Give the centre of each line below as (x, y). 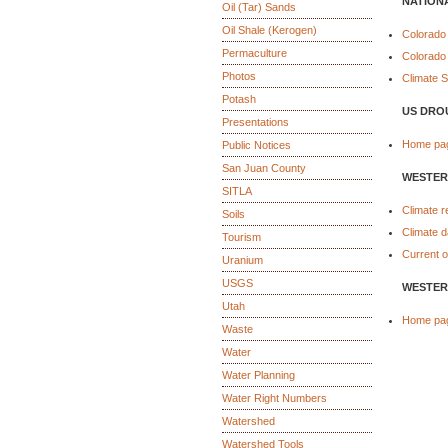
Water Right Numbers (274, 398)
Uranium (242, 260)
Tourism (241, 237)
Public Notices (256, 145)
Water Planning (258, 375)
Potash (239, 99)
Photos (239, 76)
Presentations (255, 122)
